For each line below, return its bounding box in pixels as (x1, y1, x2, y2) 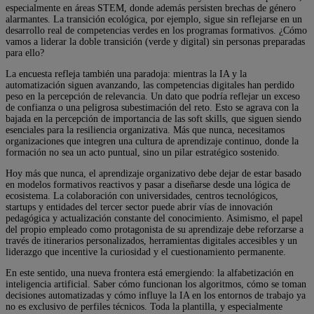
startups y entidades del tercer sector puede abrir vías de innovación (6, 202, 273, 213)
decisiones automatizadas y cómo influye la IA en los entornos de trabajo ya (6, 290, 306, 301)
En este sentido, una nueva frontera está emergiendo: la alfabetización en (6, 268, 294, 279)
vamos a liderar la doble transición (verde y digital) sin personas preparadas (6, 36, 305, 48)
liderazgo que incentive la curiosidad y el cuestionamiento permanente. (6, 247, 286, 258)
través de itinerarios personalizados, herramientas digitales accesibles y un (6, 235, 297, 247)
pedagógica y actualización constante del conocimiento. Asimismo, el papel (6, 213, 303, 224)
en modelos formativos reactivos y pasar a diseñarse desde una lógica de (6, 179, 290, 191)
